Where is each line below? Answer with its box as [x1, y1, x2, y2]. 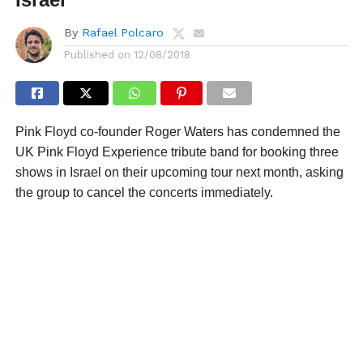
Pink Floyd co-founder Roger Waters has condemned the [15, 124, 340, 139]
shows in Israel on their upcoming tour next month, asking [15, 164, 344, 179]
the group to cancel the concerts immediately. [15, 185, 273, 199]
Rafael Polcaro [81, 25, 164, 39]
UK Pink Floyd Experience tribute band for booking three [15, 144, 339, 159]
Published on [63, 48, 130, 61]
